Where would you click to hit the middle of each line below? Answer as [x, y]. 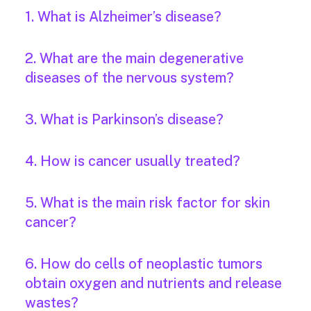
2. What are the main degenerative [134, 59]
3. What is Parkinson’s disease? [124, 120]
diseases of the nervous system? [129, 78]
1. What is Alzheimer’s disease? [123, 17]
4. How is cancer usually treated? [133, 161]
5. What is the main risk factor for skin [148, 203]
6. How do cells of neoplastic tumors [144, 264]
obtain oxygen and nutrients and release [153, 284]
